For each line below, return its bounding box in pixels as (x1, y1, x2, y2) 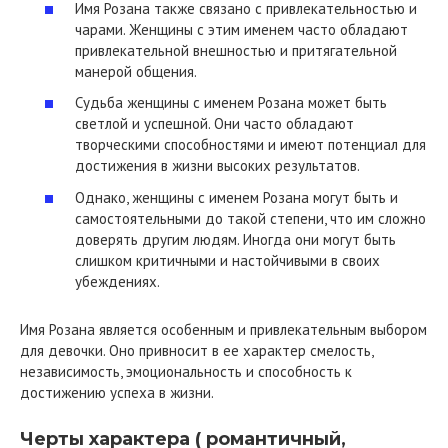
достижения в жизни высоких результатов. (75, 156, 360, 175)
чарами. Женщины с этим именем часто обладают (75, 19, 408, 39)
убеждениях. (75, 271, 160, 291)
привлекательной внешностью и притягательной (75, 40, 397, 60)
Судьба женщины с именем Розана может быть (75, 93, 387, 112)
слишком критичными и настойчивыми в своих (75, 250, 380, 270)
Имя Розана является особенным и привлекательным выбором (20, 319, 427, 339)
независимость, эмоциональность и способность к (20, 361, 352, 381)
